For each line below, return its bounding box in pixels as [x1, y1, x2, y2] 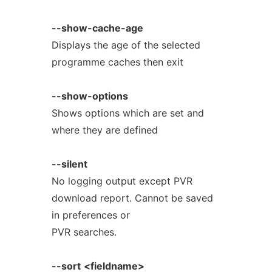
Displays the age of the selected [51, 39, 200, 51]
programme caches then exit [51, 56, 183, 68]
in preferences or [51, 209, 130, 221]
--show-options [51, 90, 128, 102]
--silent [51, 158, 87, 170]
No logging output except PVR [51, 175, 192, 187]
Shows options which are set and [51, 107, 204, 119]
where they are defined [51, 124, 158, 136]
